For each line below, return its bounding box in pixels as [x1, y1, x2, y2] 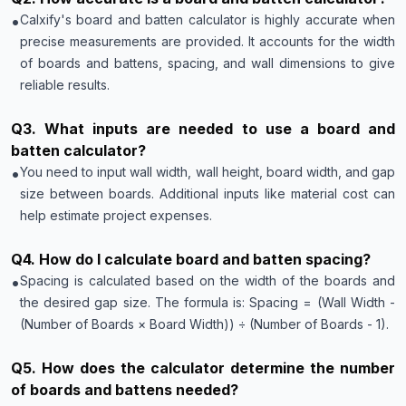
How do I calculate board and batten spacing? [39, 250, 371, 268]
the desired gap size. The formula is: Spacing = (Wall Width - [20, 295, 395, 310]
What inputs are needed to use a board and [44, 120, 396, 138]
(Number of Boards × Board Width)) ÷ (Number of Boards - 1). [20, 316, 389, 332]
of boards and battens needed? [11, 381, 238, 399]
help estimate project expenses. [20, 208, 212, 223]
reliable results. [20, 77, 110, 92]
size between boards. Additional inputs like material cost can [20, 186, 395, 201]
